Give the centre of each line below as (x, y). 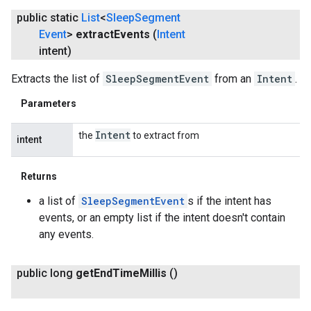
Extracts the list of (57, 78)
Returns (39, 176)
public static (49, 17)
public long (45, 273)
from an (233, 78)
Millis (153, 273)
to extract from (165, 135)
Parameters (49, 103)
